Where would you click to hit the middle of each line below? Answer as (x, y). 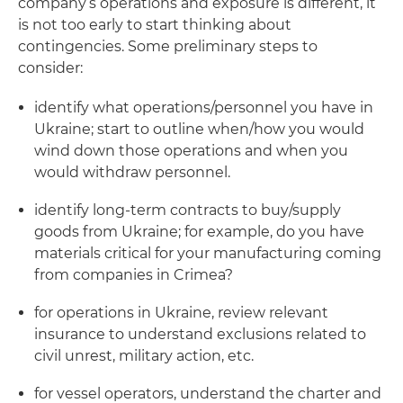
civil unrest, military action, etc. (144, 356)
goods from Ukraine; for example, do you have (199, 232)
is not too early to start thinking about (155, 25)
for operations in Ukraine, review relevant (181, 313)
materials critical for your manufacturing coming (208, 253)
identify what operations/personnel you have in (204, 107)
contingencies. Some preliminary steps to (168, 46)
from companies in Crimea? (134, 275)
